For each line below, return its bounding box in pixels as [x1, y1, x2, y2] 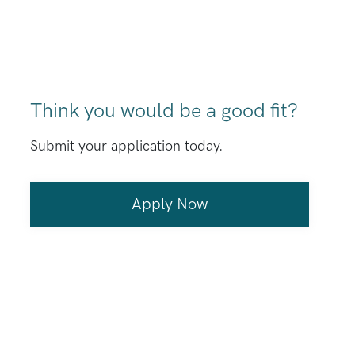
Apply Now [131, 195, 208, 215]
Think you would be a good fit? [30, 99, 299, 124]
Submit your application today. [30, 138, 224, 155]
